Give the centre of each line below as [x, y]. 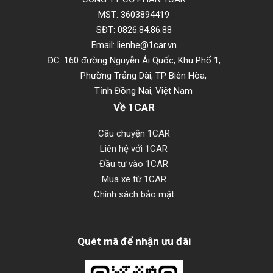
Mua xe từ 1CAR [134, 179]
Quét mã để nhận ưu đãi [134, 241]
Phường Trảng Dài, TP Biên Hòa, [134, 76]
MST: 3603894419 [134, 15]
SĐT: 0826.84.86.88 [134, 30]
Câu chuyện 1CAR [134, 133]
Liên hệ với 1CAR [134, 149]
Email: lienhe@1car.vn [134, 45]
